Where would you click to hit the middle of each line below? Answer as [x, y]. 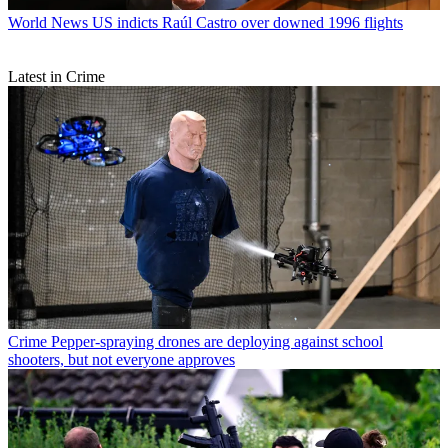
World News [48, 22]
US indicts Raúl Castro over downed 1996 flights [247, 22]
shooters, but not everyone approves [121, 359]
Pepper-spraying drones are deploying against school [217, 341]
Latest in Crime [56, 76]
